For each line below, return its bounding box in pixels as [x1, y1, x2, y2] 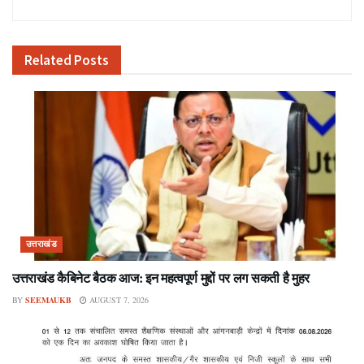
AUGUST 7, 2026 [87, 293, 149, 305]
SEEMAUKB [25, 293, 71, 305]
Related [24, 50, 71, 69]
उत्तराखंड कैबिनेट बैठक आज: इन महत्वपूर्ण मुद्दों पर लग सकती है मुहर [12, 267, 310, 287]
